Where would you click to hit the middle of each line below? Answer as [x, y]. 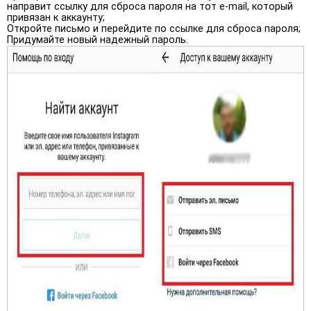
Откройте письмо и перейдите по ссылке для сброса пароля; [154, 28]
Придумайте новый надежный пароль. [98, 40]
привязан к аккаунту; [56, 17]
